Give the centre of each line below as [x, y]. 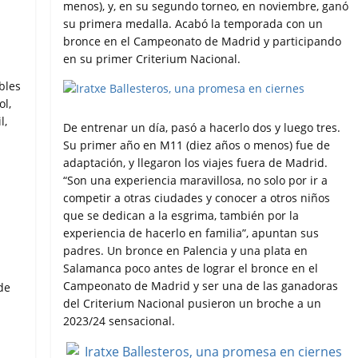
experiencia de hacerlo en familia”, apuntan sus [191, 233]
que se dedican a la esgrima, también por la [181, 216]
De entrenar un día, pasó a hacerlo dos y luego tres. [202, 128]
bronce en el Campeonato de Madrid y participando [203, 42]
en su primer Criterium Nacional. [152, 59]
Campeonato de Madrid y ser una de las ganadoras [201, 286]
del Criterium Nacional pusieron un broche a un [193, 304]
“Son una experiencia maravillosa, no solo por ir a [196, 181]
